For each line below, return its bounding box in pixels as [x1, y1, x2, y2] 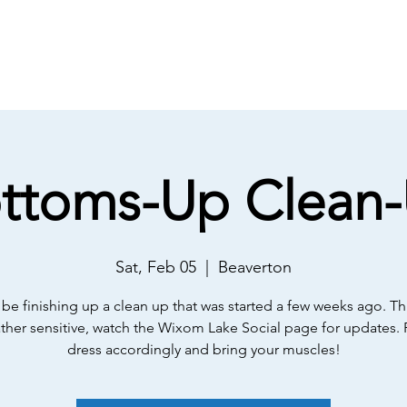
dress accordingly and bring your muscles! [66, 341, 341, 358]
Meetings [195, 67, 256, 84]
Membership [283, 67, 366, 84]
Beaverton [218, 257, 292, 277]
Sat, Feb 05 [115, 257, 196, 277]
